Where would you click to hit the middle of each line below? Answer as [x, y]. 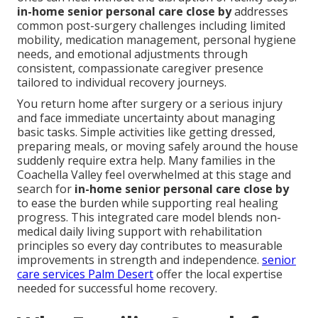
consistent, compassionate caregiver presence [140, 68]
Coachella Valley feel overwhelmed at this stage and [154, 175]
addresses [260, 12]
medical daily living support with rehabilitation [139, 232]
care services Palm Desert [85, 274]
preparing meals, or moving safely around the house [158, 147]
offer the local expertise [218, 274]
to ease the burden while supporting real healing [148, 203]
